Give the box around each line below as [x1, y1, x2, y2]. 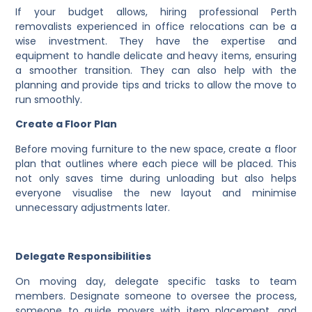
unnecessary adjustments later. [15, 200, 171, 214]
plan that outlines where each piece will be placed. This [15, 156, 297, 171]
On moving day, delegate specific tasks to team [15, 274, 297, 288]
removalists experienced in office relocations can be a [15, 19, 297, 34]
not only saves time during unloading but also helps [15, 171, 297, 185]
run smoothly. [15, 93, 83, 107]
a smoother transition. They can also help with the [15, 63, 297, 78]
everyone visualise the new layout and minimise [15, 185, 297, 200]
